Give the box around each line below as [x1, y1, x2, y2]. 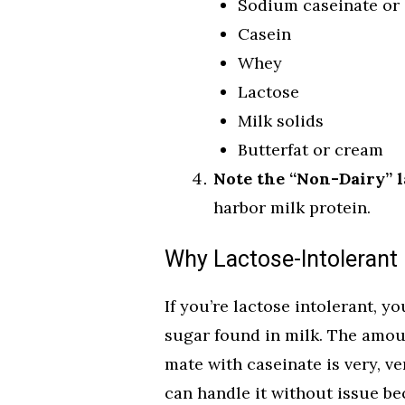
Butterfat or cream [238, 138, 383, 160]
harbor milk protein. [213, 196, 371, 218]
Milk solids [238, 109, 324, 131]
